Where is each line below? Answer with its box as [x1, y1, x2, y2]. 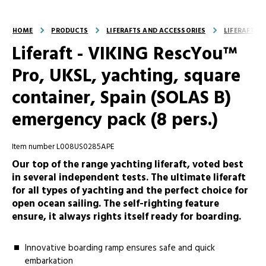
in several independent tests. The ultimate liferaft [12, 169, 246, 186]
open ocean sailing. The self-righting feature [12, 195, 219, 212]
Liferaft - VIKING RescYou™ [12, 40, 237, 70]
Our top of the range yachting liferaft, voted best [12, 156, 243, 173]
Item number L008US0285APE [12, 141, 114, 154]
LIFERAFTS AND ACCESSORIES [106, 26, 206, 37]
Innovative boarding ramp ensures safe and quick [25, 240, 216, 255]
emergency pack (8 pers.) [12, 106, 218, 136]
